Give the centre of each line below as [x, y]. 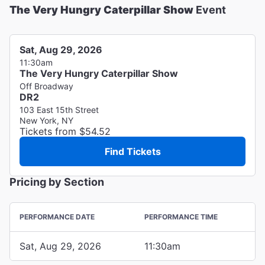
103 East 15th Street [59, 109]
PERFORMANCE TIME [181, 216]
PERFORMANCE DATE [57, 216]
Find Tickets [132, 151]
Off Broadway [46, 86]
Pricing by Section [57, 182]
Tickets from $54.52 [65, 131]
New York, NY [46, 120]
